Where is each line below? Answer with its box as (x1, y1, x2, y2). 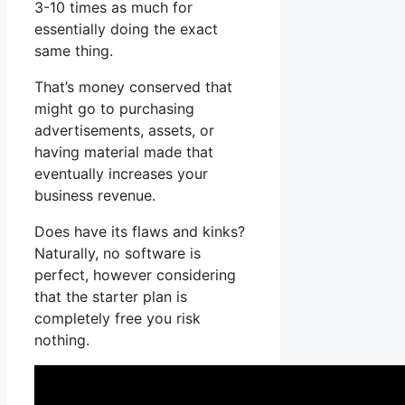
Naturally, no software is (34, 244, 201, 263)
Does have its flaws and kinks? (34, 222, 245, 241)
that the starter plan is (34, 287, 187, 306)
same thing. (34, 42, 113, 61)
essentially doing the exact (34, 20, 218, 39)
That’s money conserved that (34, 78, 232, 97)
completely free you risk (34, 309, 201, 328)
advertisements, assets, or (34, 121, 214, 140)
